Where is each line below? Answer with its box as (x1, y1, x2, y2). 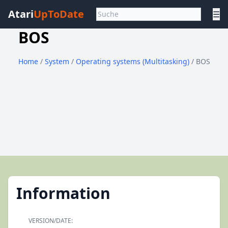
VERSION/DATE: (28, 216, 73, 225)
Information (16, 183, 110, 204)
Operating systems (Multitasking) (75, 56, 191, 66)
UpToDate (34, 7, 84, 21)
